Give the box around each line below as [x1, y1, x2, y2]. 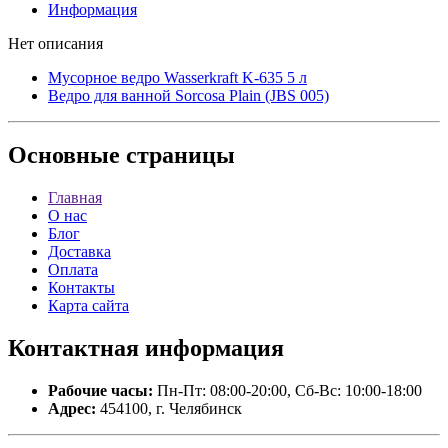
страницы [120, 142, 235, 169]
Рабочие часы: [48, 382, 153, 400]
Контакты [48, 279, 115, 297]
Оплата [48, 261, 98, 279]
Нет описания [8, 34, 103, 52]
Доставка [48, 243, 111, 261]
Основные [8, 142, 120, 169]
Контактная [8, 335, 139, 362]
